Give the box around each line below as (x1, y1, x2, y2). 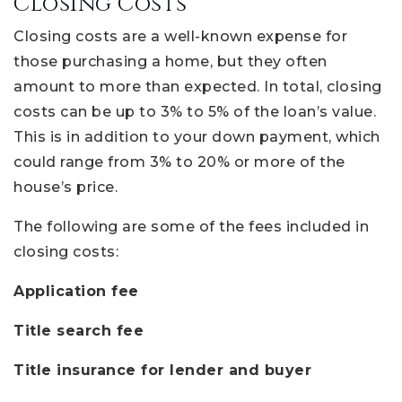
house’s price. (13, 178, 118, 196)
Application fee (13, 282, 139, 300)
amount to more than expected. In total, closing (13, 77, 382, 95)
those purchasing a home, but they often (13, 52, 328, 70)
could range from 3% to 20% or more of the (13, 153, 345, 170)
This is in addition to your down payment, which (13, 127, 380, 145)
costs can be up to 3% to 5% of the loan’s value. (13, 102, 376, 120)
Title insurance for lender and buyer (13, 361, 311, 379)
